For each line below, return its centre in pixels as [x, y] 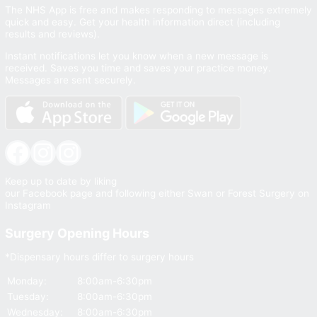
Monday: [27, 281]
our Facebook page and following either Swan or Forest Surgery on [157, 193]
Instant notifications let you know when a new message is [136, 56]
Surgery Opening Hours [77, 233]
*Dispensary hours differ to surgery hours [99, 257]
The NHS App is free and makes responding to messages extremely [158, 10]
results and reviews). [52, 34]
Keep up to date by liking [60, 181]
